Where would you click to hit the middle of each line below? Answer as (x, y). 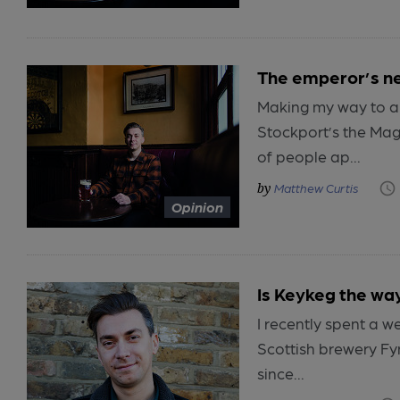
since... (281, 373)
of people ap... (309, 156)
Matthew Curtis (317, 187)
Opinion (197, 207)
